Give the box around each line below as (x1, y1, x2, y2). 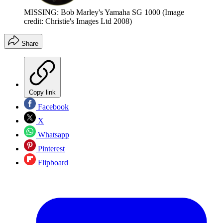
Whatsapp (36, 130, 69, 139)
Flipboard (36, 158, 68, 167)
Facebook (36, 103, 69, 111)
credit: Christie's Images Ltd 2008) (24, 17, 132, 26)
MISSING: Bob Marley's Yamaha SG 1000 (24, 8, 160, 17)
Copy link (29, 89, 56, 97)
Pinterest (36, 144, 65, 153)
